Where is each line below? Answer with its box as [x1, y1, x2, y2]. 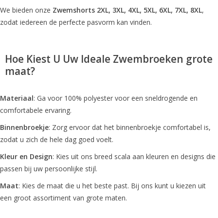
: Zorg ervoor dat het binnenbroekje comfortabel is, [49, 122, 211, 132]
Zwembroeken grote [113, 52, 213, 66]
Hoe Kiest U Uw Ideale [5, 52, 113, 66]
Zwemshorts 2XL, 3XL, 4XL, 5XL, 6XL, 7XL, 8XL [53, 5, 202, 15]
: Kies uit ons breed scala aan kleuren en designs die [53, 151, 216, 161]
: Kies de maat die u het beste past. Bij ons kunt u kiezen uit [18, 181, 206, 190]
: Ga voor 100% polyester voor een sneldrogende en [34, 93, 198, 103]
